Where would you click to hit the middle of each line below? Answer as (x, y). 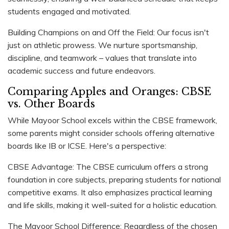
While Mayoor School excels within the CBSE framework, (112, 120)
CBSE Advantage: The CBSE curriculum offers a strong (108, 166)
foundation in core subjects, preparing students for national (114, 179)
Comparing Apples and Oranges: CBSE (109, 91)
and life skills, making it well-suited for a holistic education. (112, 205)
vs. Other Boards (51, 104)
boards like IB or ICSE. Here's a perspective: (87, 145)
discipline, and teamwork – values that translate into (102, 58)
